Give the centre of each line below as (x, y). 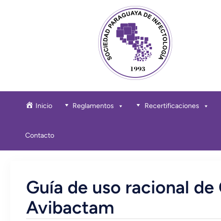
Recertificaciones (172, 106)
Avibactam (70, 207)
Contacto (40, 135)
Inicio (44, 106)
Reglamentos (93, 106)
